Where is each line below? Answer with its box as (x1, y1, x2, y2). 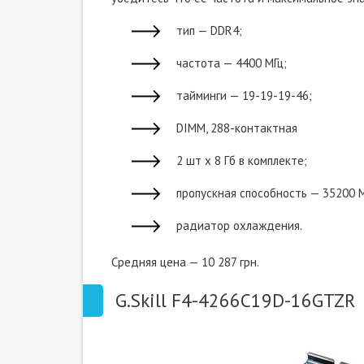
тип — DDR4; (176, 23, 242, 38)
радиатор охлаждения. (176, 218, 302, 233)
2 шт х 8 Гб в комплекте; (176, 153, 307, 168)
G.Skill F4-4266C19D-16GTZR (115, 288, 355, 312)
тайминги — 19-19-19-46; (176, 88, 312, 103)
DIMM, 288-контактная (176, 120, 297, 136)
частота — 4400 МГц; (176, 55, 287, 71)
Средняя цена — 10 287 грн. (111, 254, 259, 270)
